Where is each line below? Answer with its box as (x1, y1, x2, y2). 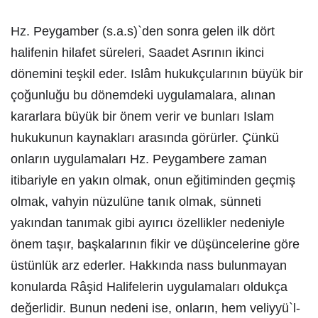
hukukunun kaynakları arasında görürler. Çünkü (11, 131, 279, 145)
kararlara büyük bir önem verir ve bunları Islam (11, 109, 274, 124)
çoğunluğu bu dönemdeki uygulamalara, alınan (11, 88, 275, 102)
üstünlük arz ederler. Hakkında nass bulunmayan (11, 258, 287, 273)
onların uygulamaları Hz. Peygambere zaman (11, 152, 267, 166)
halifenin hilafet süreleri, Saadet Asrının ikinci (11, 45, 264, 60)
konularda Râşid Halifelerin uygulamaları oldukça (11, 280, 287, 294)
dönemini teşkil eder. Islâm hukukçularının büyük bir (11, 67, 303, 81)
